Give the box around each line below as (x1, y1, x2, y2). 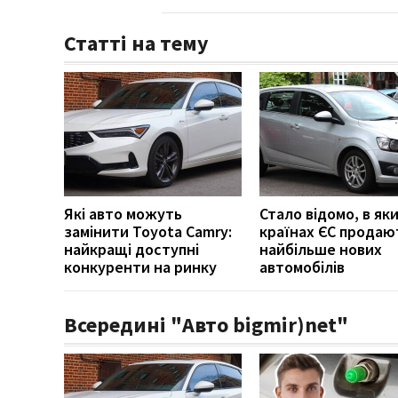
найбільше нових (259, 238, 382, 259)
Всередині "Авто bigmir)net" (64, 310, 348, 338)
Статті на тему (64, 28, 209, 57)
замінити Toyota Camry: (64, 220, 232, 242)
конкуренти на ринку (64, 256, 217, 277)
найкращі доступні (64, 238, 199, 259)
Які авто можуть (64, 203, 182, 224)
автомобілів (259, 256, 345, 277)
